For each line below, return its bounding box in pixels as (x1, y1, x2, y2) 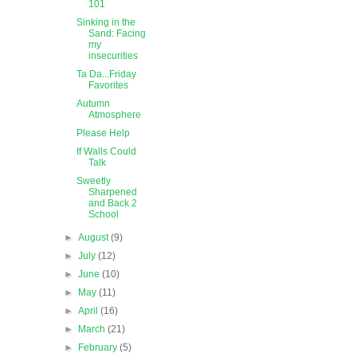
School (88, 209, 119, 221)
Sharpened (88, 186, 137, 198)
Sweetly (76, 175, 111, 187)
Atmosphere (88, 109, 141, 121)
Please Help (76, 127, 130, 139)
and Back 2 (88, 198, 137, 210)
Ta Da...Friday (76, 69, 136, 80)
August (78, 232, 112, 244)
